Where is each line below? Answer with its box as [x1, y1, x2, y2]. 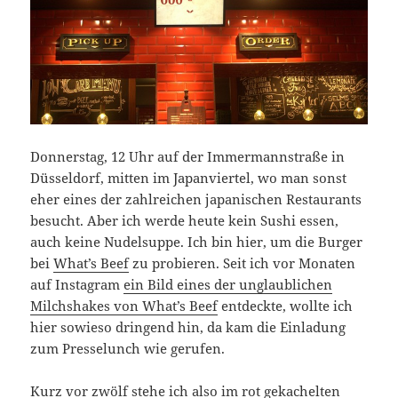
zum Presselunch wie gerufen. [30, 339, 226, 358]
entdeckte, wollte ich [218, 297, 354, 315]
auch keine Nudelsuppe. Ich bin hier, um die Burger [30, 233, 363, 251]
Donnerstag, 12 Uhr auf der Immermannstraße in [30, 147, 346, 166]
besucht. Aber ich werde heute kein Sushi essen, [30, 211, 339, 230]
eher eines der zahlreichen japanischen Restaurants [30, 190, 362, 209]
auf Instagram [30, 275, 124, 294]
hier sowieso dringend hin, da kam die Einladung [30, 318, 346, 337]
